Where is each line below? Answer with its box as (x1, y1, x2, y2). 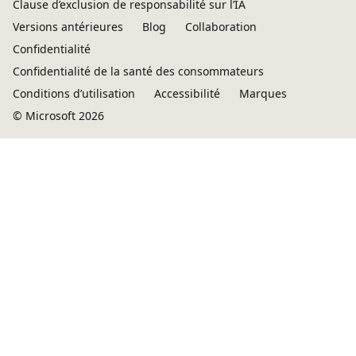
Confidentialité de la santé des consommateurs (13, 64, 264, 79)
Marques (239, 86, 287, 101)
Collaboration (185, 19, 257, 34)
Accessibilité (154, 86, 220, 101)
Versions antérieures (13, 19, 123, 34)
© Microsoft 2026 (13, 108, 104, 123)
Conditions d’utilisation (13, 86, 135, 101)
